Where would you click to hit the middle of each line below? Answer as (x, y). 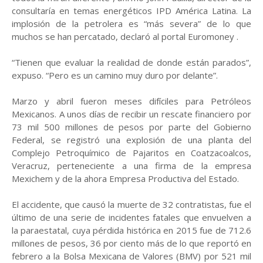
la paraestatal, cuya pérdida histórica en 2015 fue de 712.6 (131, 230)
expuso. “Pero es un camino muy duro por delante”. (115, 75)
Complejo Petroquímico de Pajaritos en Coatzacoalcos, (131, 153)
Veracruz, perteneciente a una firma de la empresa (131, 166)
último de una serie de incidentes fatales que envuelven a (131, 217)
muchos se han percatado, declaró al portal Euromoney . (125, 36)
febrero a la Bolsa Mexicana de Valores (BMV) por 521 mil (131, 256)
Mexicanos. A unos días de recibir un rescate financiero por (131, 114)
